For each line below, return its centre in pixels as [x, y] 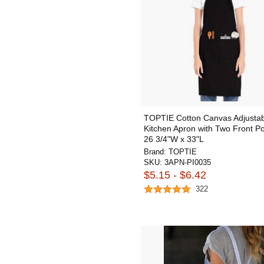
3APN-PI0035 [188, 162]
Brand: [156, 151]
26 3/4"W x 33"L [174, 139]
